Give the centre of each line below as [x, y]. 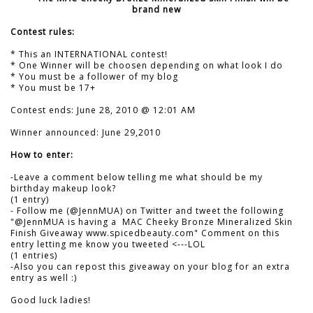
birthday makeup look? [63, 188]
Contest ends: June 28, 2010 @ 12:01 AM [103, 110]
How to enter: [42, 154]
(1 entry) [30, 199]
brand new [156, 9]
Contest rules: [43, 31]
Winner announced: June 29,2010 [86, 132]
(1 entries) [34, 255]
